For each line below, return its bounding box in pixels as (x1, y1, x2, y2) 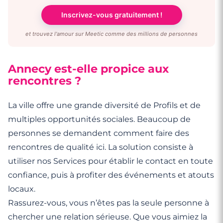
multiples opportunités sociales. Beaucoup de (8, 114, 191, 124)
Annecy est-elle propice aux (8, 61, 169, 76)
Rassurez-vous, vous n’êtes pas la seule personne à (8, 198, 209, 208)
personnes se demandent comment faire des (8, 128, 189, 138)
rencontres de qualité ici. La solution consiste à (8, 142, 193, 152)
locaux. (8, 184, 35, 194)
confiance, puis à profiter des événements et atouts (8, 170, 214, 180)
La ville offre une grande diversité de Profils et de (8, 100, 201, 110)
